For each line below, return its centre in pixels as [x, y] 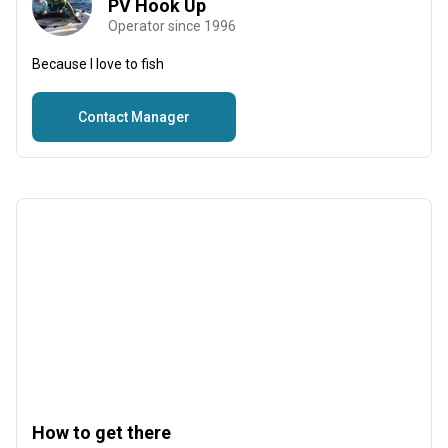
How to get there [101, 432]
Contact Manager [134, 117]
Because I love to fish [98, 64]
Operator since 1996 [172, 26]
